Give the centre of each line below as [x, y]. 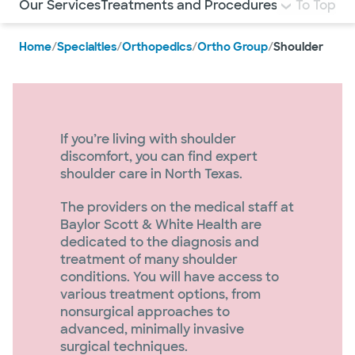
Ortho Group [233, 47]
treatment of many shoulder [149, 260]
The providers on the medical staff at [177, 207]
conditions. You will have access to [170, 277]
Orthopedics [157, 47]
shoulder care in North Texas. [151, 174]
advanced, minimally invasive [152, 329]
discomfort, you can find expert [159, 157]
